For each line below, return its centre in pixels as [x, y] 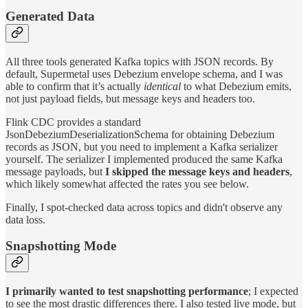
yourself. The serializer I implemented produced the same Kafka [144, 159]
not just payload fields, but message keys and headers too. [130, 98]
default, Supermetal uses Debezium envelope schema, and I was [144, 74]
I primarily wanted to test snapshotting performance [127, 291]
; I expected [273, 291]
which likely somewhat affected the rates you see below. [127, 184]
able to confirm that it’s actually [75, 86]
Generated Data [50, 16]
